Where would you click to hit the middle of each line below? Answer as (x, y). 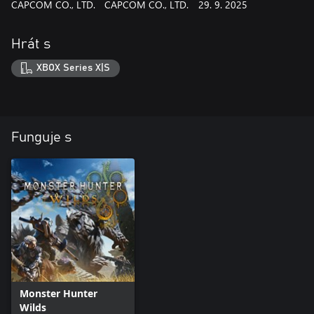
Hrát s (31, 44)
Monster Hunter (59, 294)
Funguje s (41, 138)
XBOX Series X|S (74, 68)
